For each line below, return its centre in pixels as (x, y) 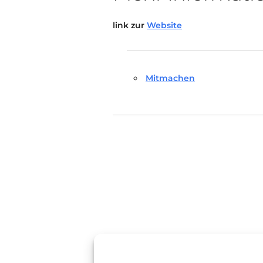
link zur (130, 25)
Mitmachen (170, 78)
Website (164, 25)
